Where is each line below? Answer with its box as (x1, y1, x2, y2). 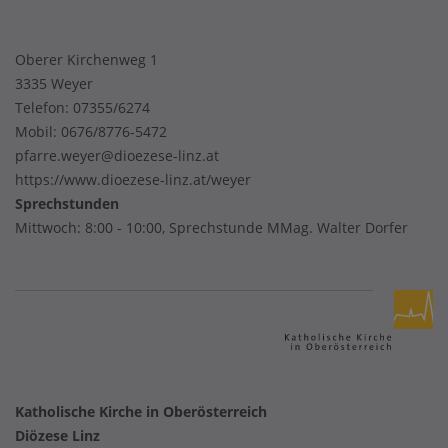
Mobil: (15, 122, 61, 142)
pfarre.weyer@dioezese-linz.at (15, 146, 219, 166)
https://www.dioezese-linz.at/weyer (15, 170, 251, 190)
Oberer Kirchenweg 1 (15, 50, 158, 70)
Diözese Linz (15, 426, 100, 446)
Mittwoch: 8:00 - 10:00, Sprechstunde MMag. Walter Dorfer (15, 218, 408, 238)
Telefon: (15, 98, 73, 118)
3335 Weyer (15, 74, 93, 94)
